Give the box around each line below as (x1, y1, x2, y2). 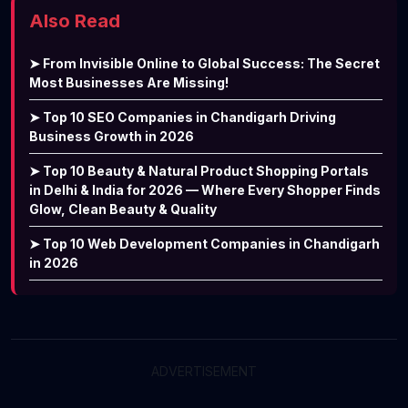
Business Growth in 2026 (29, 127, 194, 144)
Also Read (29, 9, 120, 32)
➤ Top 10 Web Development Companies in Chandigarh (29, 235, 380, 251)
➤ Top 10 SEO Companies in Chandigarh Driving (29, 108, 336, 125)
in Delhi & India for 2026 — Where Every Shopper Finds (29, 181, 381, 198)
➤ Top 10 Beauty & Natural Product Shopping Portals (29, 162, 369, 178)
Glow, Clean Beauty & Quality (29, 200, 217, 217)
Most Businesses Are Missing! (29, 74, 229, 90)
